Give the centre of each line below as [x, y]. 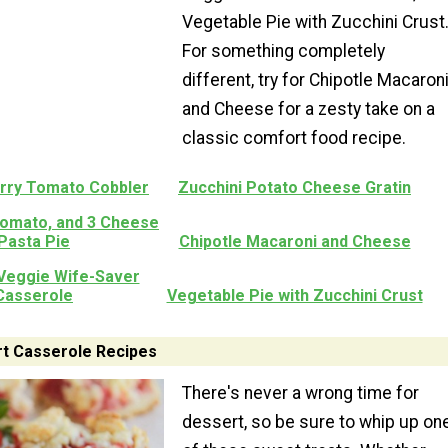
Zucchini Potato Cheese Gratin [294, 188]
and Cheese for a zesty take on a [308, 109]
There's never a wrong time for [300, 392]
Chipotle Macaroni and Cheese [294, 242]
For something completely [283, 51]
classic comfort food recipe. [293, 138]
